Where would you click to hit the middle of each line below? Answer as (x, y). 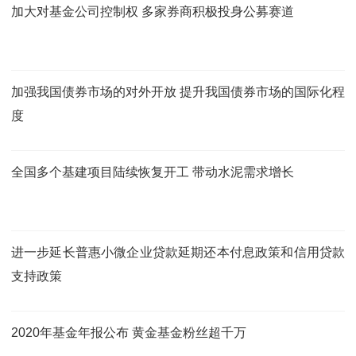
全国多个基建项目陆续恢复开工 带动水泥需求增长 (153, 172)
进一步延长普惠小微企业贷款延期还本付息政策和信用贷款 (178, 252)
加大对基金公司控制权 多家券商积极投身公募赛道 (153, 11)
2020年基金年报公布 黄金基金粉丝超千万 (129, 332)
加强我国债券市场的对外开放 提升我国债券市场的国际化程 (178, 91)
